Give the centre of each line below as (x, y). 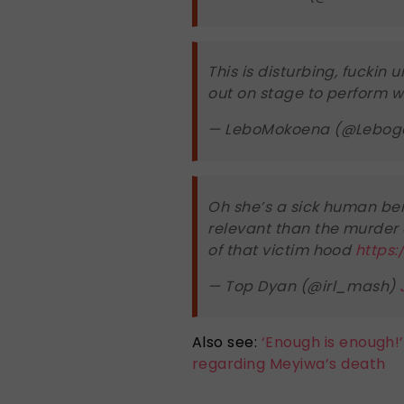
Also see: (225, 343)
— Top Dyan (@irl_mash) (304, 286)
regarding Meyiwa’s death (289, 364)
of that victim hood (281, 250)
